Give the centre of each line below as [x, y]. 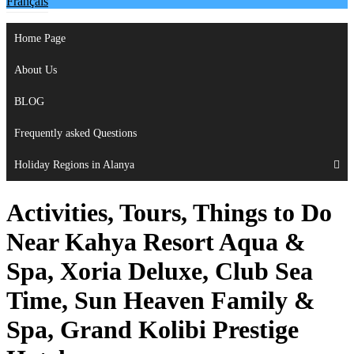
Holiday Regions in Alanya [74, 165]
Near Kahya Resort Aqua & [156, 241]
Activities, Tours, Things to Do [169, 212]
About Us [36, 70]
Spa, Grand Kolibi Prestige [153, 329]
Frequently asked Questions [75, 134]
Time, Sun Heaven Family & [161, 300]
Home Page [40, 39]
